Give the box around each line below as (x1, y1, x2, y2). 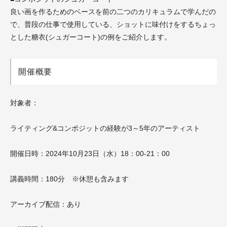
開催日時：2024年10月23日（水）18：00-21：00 (10, 149, 170, 158)
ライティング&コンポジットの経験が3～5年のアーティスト (10, 124, 200, 132)
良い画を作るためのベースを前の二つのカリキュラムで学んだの (10, 8, 216, 16)
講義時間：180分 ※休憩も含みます (10, 175, 129, 183)
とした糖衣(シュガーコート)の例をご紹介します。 (10, 33, 171, 41)
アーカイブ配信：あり (10, 200, 81, 208)
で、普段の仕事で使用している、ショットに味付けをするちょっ (10, 20, 216, 28)
